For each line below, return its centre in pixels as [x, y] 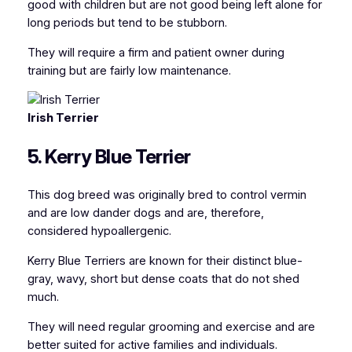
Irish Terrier [63, 118]
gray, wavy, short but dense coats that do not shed [163, 279]
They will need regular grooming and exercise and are [171, 326]
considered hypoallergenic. [99, 231]
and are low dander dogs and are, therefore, [145, 213]
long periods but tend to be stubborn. [127, 23]
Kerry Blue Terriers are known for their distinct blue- [165, 261]
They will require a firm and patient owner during [156, 52]
